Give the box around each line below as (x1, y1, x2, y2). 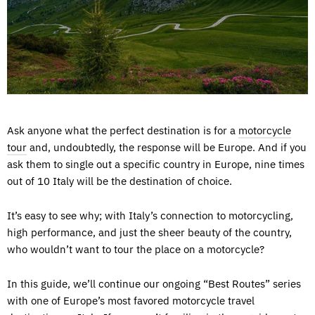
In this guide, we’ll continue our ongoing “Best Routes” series (7, 277, 301, 291)
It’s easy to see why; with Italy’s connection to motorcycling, (7, 209, 293, 223)
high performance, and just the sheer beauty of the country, (7, 226, 292, 240)
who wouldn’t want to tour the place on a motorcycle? (7, 243, 267, 257)
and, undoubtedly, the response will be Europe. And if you (27, 141, 307, 155)
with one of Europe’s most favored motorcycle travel (7, 294, 255, 308)
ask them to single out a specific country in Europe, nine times (7, 157, 304, 172)
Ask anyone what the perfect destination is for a (7, 124, 238, 138)
